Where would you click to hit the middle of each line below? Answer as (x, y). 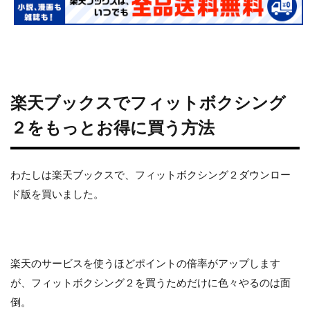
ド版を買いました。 (57, 193)
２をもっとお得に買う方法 (112, 127)
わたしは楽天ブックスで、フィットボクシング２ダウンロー (151, 174)
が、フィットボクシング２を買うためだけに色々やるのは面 (151, 282)
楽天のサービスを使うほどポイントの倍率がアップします (145, 263)
